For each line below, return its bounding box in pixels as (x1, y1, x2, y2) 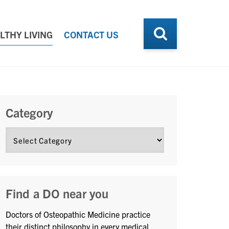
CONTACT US (64, 29, 119, 40)
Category (6, 105, 53, 120)
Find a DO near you (6, 186, 109, 201)
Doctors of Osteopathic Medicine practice (6, 209, 150, 219)
